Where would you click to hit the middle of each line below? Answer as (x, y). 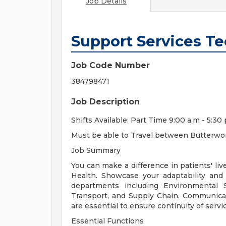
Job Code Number (110, 65)
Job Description (105, 102)
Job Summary (96, 150)
